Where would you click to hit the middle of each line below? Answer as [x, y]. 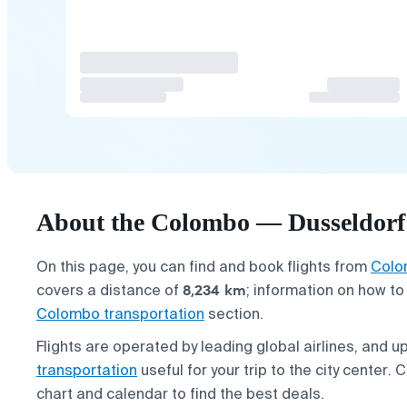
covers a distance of [109, 290]
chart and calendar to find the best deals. [180, 393]
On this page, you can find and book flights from [203, 266]
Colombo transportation [120, 313]
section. [234, 313]
